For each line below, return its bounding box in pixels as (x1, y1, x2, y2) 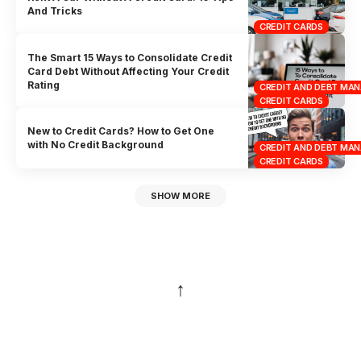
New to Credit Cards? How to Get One (27, 125, 215, 138)
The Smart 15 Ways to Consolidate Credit (27, 51, 233, 64)
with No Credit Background (27, 139, 164, 151)
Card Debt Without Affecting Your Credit (27, 64, 230, 77)
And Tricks (27, 4, 83, 17)
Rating (27, 78, 60, 91)
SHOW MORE (151, 189, 210, 201)
